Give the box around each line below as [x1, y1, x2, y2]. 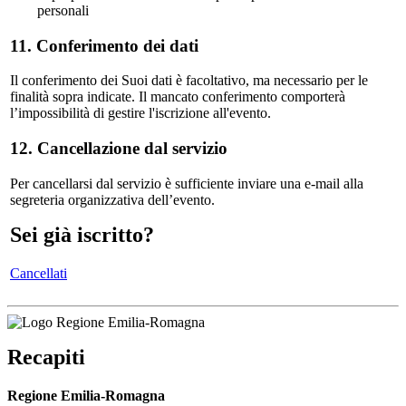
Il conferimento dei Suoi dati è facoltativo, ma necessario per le [10, 72, 368, 89]
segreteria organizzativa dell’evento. [10, 191, 215, 208]
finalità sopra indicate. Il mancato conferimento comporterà [10, 89, 345, 105]
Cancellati [10, 265, 67, 281]
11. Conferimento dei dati [10, 35, 198, 55]
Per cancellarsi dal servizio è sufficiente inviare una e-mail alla [10, 175, 363, 191]
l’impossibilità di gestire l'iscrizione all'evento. [10, 105, 271, 121]
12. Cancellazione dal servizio [10, 139, 227, 159]
